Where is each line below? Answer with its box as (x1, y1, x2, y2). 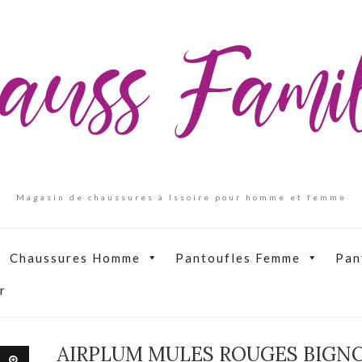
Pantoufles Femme (175, 250, 301, 265)
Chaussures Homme (10, 250, 141, 265)
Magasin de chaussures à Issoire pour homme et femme (15, 192, 347, 202)
